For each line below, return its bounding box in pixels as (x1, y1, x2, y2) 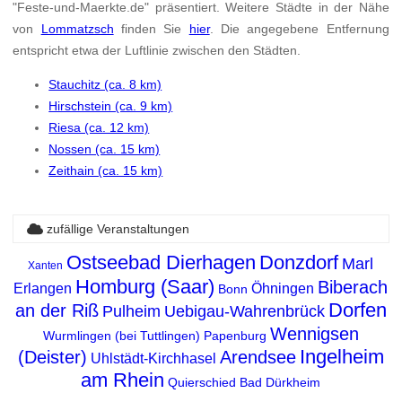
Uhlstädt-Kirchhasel (90, 351, 216, 367)
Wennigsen (269, 324, 359, 345)
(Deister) (17, 347, 87, 368)
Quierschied (168, 375, 237, 390)
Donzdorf (259, 251, 339, 275)
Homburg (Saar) (75, 275, 215, 299)
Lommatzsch (40, 22, 114, 37)
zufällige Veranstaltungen (42, 222, 189, 237)
